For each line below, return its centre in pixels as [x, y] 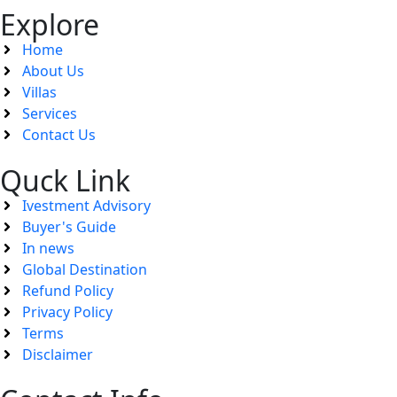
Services [50, 113]
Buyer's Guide [69, 226]
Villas [39, 92]
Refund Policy [68, 290]
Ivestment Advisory [86, 205]
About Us [53, 70]
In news [48, 248]
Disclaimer [58, 354]
